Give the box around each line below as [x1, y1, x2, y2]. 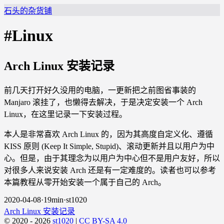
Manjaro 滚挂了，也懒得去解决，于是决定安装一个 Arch [4, 97, 202, 106]
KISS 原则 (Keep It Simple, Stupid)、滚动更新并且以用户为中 [4, 141, 214, 150]
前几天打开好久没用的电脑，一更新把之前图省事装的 [4, 85, 196, 94]
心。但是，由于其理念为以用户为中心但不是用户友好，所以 [4, 153, 220, 162]
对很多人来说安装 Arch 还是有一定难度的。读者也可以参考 [4, 165, 216, 174]
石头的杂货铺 [4, 6, 52, 15]
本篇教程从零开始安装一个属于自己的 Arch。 [4, 177, 166, 186]
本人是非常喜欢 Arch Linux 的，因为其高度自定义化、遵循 [4, 129, 213, 138]
